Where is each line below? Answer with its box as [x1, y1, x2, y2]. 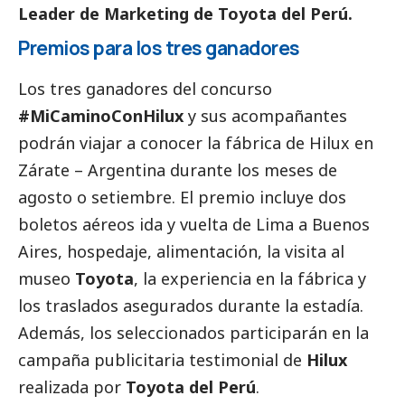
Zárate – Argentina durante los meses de [18, 159, 337, 182]
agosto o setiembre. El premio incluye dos [18, 186, 346, 209]
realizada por [18, 376, 126, 399]
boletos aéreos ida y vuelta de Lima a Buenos [18, 213, 370, 236]
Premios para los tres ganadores [18, 35, 300, 61]
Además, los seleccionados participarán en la [18, 322, 369, 344]
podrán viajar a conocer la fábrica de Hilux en [18, 132, 373, 155]
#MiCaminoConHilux [18, 105, 184, 127]
